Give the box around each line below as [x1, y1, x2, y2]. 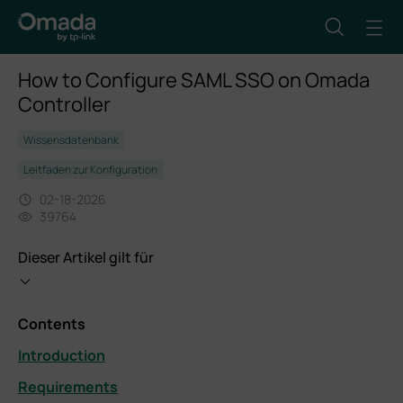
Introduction [18, 345, 105, 365]
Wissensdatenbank [23, 132, 119, 148]
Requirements [18, 377, 118, 397]
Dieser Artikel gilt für [18, 247, 154, 267]
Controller [18, 91, 111, 118]
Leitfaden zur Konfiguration [23, 162, 157, 177]
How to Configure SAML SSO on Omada [18, 67, 370, 94]
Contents [18, 314, 85, 334]
